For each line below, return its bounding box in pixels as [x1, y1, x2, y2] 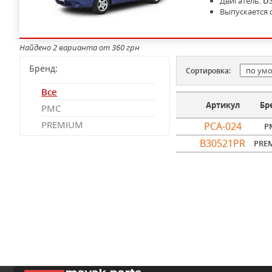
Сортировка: [186, 66, 231, 76]
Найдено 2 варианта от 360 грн [19, 42, 140, 53]
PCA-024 [203, 120, 242, 133]
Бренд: [29, 63, 58, 74]
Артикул [205, 100, 240, 110]
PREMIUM [41, 118, 83, 131]
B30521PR [200, 137, 245, 150]
